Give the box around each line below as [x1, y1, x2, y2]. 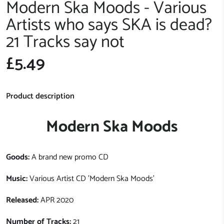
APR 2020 [38, 193, 73, 207]
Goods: [6, 150, 29, 164]
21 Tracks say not [6, 28, 124, 56]
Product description [6, 89, 74, 103]
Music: [6, 172, 27, 186]
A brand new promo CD [31, 150, 108, 164]
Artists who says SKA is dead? [6, 11, 212, 39]
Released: [6, 193, 38, 207]
